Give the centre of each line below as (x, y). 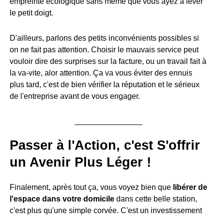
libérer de (190, 187)
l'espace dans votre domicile (62, 199)
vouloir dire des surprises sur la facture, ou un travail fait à (108, 62)
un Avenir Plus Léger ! (80, 163)
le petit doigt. (31, 13)
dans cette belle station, (156, 199)
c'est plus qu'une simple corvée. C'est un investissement (106, 211)
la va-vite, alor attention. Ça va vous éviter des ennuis (101, 73)
